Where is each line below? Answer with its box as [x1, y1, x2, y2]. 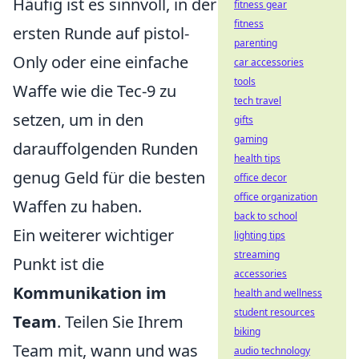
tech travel [234, 94, 281, 107]
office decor [234, 171, 287, 184]
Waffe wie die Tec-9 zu [13, 79, 176, 102]
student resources [234, 305, 315, 319]
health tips [234, 151, 280, 165]
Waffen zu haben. [13, 195, 142, 217]
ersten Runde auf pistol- [13, 22, 189, 44]
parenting [234, 36, 277, 50]
